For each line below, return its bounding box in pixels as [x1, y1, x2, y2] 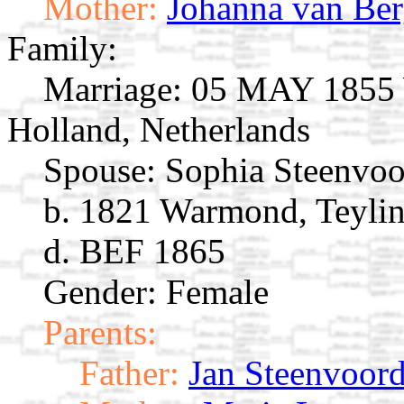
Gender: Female [43, 272, 269, 312]
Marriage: [43, 69, 182, 109]
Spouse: [43, 151, 156, 190]
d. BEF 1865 [43, 232, 225, 271]
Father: [79, 353, 179, 393]
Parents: [43, 313, 157, 353]
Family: [7, 29, 117, 69]
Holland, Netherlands [7, 110, 310, 150]
